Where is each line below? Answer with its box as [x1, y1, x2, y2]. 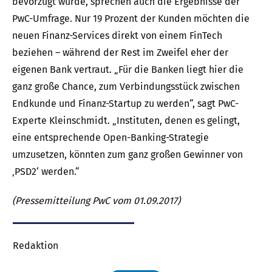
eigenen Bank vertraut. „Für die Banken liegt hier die [12, 63, 243, 75]
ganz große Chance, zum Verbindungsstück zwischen [12, 80, 240, 92]
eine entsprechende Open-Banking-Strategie [12, 131, 209, 143]
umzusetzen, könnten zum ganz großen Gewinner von [12, 148, 243, 160]
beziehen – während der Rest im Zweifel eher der [12, 46, 228, 58]
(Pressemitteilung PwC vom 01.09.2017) [12, 194, 180, 206]
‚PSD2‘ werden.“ [12, 165, 80, 177]
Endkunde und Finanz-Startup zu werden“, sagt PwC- [12, 97, 239, 109]
